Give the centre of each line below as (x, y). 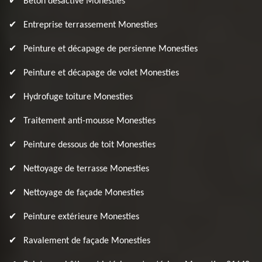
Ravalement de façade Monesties (87, 241)
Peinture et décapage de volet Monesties (101, 73)
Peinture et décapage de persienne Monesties (111, 49)
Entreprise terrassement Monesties (90, 25)
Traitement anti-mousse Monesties (89, 121)
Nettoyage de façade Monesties (84, 193)
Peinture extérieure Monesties (81, 217)
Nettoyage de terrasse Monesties (86, 169)
